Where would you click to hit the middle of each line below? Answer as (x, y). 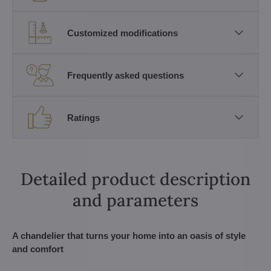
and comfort (38, 249)
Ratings (83, 117)
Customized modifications (122, 33)
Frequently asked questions (126, 75)
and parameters (135, 200)
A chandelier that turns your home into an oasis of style (129, 236)
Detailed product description (135, 179)
